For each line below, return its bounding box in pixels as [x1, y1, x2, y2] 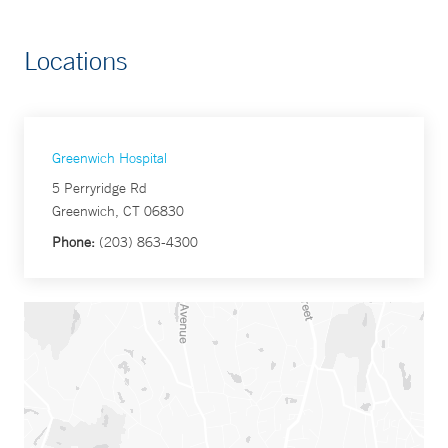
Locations [24, 45, 128, 77]
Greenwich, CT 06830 [52, 202, 184, 221]
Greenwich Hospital [52, 149, 167, 168]
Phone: [52, 233, 95, 252]
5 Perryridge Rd [52, 179, 147, 198]
